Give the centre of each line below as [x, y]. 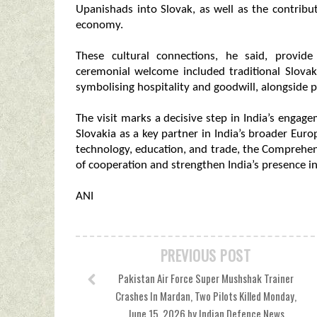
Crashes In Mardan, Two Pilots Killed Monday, [206, 296]
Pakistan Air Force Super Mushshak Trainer [206, 278]
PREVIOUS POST [206, 255]
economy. [99, 25]
